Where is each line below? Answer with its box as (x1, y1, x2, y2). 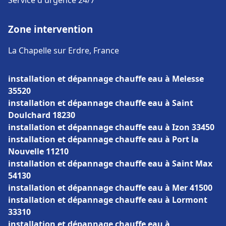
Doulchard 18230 (8, 109, 75, 121)
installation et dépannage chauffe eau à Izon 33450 (8, 122, 214, 133)
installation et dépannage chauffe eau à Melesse (8, 73, 204, 84)
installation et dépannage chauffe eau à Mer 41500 (8, 182, 212, 193)
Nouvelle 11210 (8, 146, 69, 157)
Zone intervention (8, 23, 93, 35)
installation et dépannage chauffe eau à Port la (8, 134, 199, 145)
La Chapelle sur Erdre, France (8, 45, 119, 56)
